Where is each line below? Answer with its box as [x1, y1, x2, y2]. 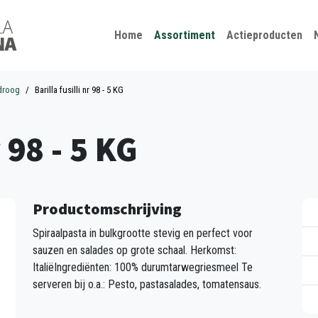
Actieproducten [226, 28, 302, 42]
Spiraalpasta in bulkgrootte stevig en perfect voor [33, 226, 253, 240]
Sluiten [182, 8, 212, 21]
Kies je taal [102, 3, 178, 23]
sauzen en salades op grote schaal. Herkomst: [33, 243, 236, 257]
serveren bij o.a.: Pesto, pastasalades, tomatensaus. [33, 278, 261, 291]
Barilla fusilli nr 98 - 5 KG [35, 84, 124, 95]
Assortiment [153, 28, 215, 42]
